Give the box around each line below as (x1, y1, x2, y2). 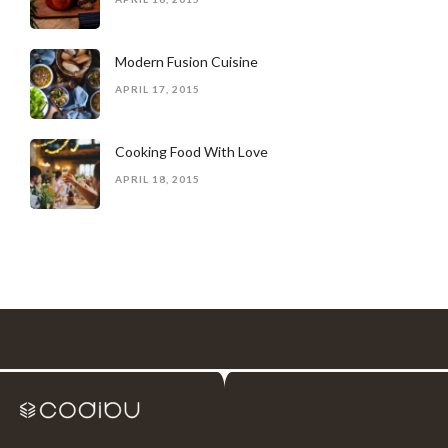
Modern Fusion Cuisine (115, 53, 258, 70)
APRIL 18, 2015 (115, 173, 200, 185)
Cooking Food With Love (115, 143, 268, 160)
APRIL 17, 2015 (115, 83, 200, 95)
